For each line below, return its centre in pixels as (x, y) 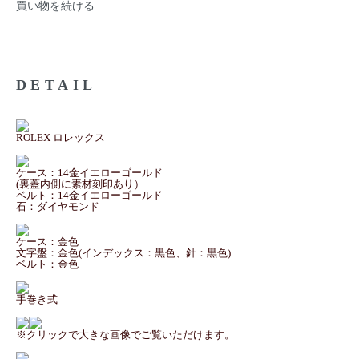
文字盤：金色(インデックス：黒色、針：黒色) (123, 253)
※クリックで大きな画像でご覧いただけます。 (125, 335)
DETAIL (56, 85)
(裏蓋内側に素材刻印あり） (80, 184)
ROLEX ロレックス (61, 137)
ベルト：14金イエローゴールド (89, 195)
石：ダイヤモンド (58, 206)
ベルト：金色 (47, 264)
